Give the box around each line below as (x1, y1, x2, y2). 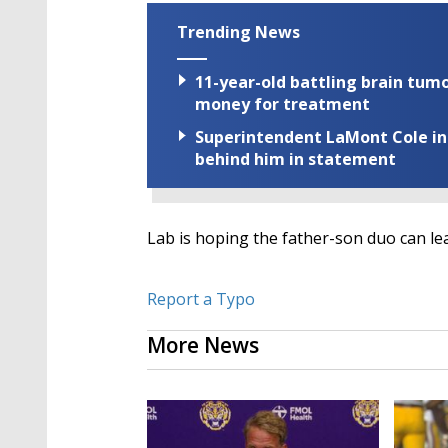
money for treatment (195, 93, 370, 116)
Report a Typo (147, 288, 255, 311)
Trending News (177, 21, 300, 43)
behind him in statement (195, 148, 396, 171)
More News (147, 331, 259, 360)
